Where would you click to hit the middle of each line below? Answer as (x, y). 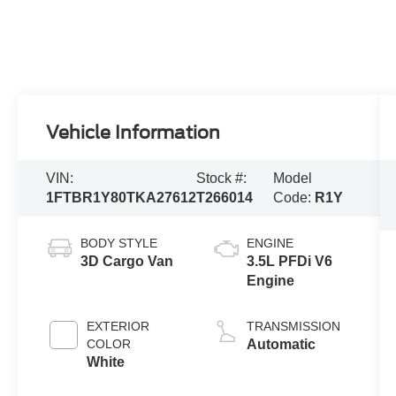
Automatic (281, 344)
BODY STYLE (119, 243)
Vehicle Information (133, 132)
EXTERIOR (118, 326)
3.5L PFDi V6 (289, 261)
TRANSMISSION (293, 326)
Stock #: (222, 178)
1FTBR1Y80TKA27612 (122, 197)
